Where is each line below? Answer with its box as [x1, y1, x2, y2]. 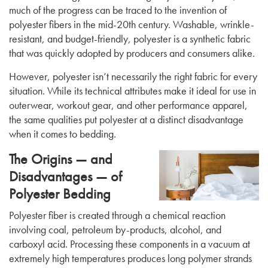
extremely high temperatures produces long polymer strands [9, 251, 252, 265]
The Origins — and [9, 150, 112, 168]
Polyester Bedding [9, 184, 111, 203]
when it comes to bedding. [9, 127, 116, 141]
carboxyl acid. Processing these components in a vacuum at [9, 237, 250, 251]
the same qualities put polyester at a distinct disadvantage [9, 112, 243, 126]
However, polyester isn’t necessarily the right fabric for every [9, 69, 257, 83]
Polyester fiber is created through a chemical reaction [9, 208, 226, 222]
